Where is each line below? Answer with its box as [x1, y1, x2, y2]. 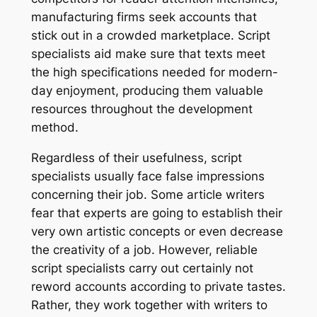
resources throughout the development [30, 102, 253, 117]
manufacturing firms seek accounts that [30, 10, 257, 25]
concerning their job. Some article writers [30, 188, 265, 202]
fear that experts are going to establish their [30, 206, 282, 221]
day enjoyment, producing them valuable [30, 83, 263, 98]
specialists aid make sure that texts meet [30, 47, 265, 62]
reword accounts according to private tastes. [30, 279, 286, 294]
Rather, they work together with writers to [30, 298, 267, 313]
